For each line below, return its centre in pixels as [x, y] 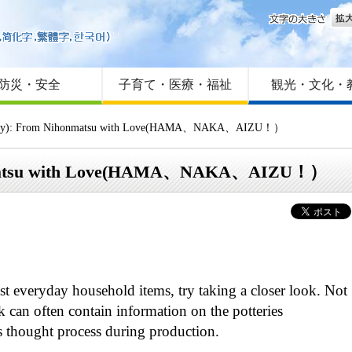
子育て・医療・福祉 [176, 84]
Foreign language [157, 36]
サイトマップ [152, 51]
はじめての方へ [158, 22]
